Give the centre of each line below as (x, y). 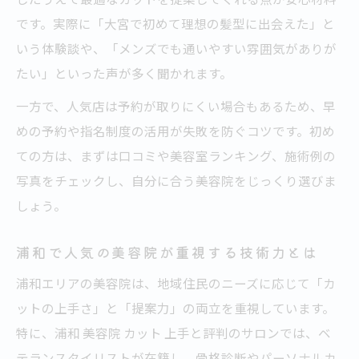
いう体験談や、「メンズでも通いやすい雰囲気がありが (176, 48)
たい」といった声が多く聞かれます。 (124, 73)
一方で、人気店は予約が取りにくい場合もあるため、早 (176, 106)
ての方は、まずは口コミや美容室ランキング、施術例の (176, 156)
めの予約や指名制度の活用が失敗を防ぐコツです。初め (175, 131)
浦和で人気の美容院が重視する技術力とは (168, 252)
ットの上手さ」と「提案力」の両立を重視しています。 (175, 308)
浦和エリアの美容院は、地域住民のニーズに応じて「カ (176, 283)
